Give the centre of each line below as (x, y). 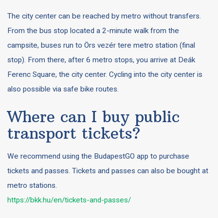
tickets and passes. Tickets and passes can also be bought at (108, 171)
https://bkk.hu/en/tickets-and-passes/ (69, 200)
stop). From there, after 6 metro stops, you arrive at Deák (101, 60)
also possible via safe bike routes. (63, 89)
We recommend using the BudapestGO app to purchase (98, 156)
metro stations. (32, 185)
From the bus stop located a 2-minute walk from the (93, 31)
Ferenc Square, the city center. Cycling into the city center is (105, 74)
